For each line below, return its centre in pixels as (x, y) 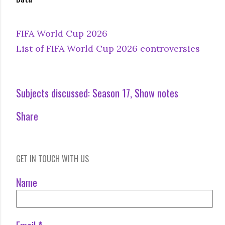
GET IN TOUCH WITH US (52, 158)
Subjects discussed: (53, 93)
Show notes (156, 93)
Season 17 (111, 93)
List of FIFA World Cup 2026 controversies (108, 48)
